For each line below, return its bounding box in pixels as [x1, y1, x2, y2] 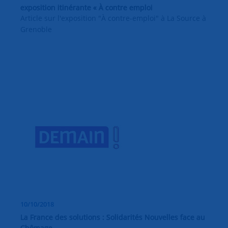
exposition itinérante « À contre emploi [20, 2, 153, 12]
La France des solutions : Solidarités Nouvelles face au [20, 212, 205, 222]
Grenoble [20, 24, 52, 34]
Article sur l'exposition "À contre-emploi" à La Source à [20, 13, 206, 23]
